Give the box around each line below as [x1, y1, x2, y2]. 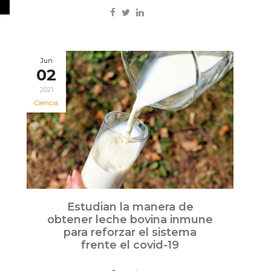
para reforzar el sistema [64, 226, 197, 240]
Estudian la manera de [67, 200, 194, 214]
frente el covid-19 [81, 238, 180, 252]
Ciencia [34, 99, 58, 107]
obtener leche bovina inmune [47, 213, 214, 227]
